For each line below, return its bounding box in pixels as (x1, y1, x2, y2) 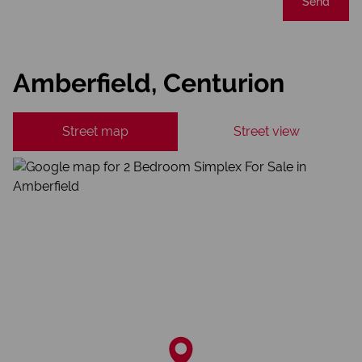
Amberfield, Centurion (13, 68, 284, 98)
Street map (62, 124, 128, 139)
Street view (234, 124, 300, 139)
